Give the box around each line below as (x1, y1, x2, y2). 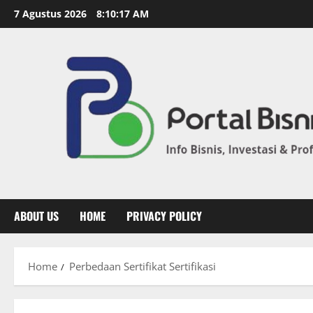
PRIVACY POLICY (126, 207, 202, 224)
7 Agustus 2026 (14, 7, 89, 20)
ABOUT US (14, 207, 59, 224)
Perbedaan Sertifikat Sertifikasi (69, 259, 216, 273)
